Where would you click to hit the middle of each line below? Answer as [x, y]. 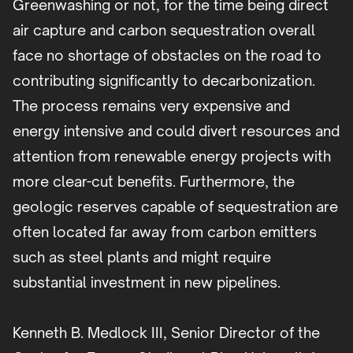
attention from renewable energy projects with [172, 156]
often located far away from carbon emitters [165, 232]
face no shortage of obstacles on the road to [167, 56]
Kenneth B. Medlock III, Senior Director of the [166, 333]
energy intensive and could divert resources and [176, 131]
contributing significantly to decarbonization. [164, 81]
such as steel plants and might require [142, 257]
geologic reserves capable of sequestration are [175, 207]
